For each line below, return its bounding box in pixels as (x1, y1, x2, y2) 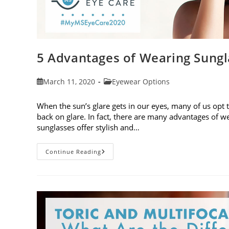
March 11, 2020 (43, 76, 96, 86)
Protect (101, 189, 128, 199)
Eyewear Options (112, 76, 170, 86)
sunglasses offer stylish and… (37, 122, 140, 132)
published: (36, 86, 73, 97)
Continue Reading (45, 147, 101, 155)
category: (103, 86, 135, 97)
